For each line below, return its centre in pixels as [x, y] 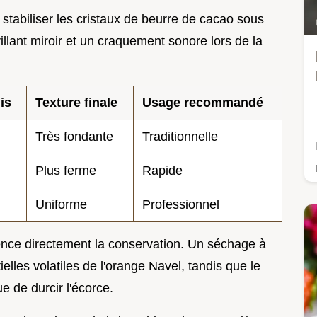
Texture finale [76, 102]
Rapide [162, 170]
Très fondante [74, 136]
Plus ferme [66, 170]
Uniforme [61, 204]
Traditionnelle [180, 136]
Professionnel [181, 204]
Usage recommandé [203, 102]
